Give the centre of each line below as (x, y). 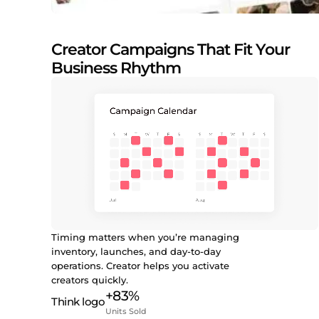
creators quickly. (90, 279)
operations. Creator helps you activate (140, 265)
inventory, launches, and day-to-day (136, 251)
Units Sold (126, 311)
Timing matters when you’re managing (145, 237)
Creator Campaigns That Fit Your (171, 49)
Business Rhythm (116, 68)
